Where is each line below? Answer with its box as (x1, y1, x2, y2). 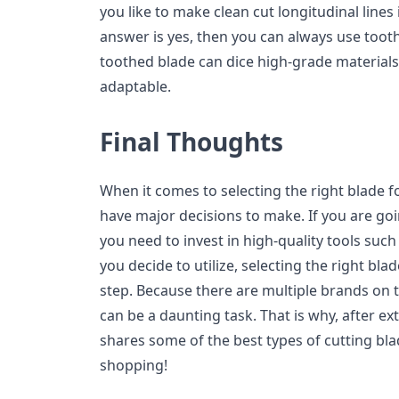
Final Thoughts (100, 125, 283, 159)
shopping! (100, 355, 167, 376)
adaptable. (100, 77, 171, 97)
